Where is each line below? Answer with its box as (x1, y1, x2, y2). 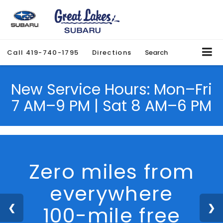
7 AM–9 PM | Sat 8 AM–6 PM (11, 95, 212, 116)
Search (145, 48, 168, 57)
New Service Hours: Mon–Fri (11, 79, 212, 100)
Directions (92, 48, 132, 57)
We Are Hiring (41, 157, 182, 186)
